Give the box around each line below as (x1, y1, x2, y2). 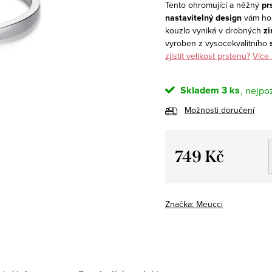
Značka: (165, 197, 196, 210)
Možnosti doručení (185, 103, 254, 116)
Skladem (178, 83, 219, 97)
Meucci (196, 197, 223, 210)
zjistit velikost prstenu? (165, 49, 250, 62)
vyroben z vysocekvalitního (165, 36, 270, 49)
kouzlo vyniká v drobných (165, 24, 263, 36)
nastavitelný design (165, 11, 242, 24)
